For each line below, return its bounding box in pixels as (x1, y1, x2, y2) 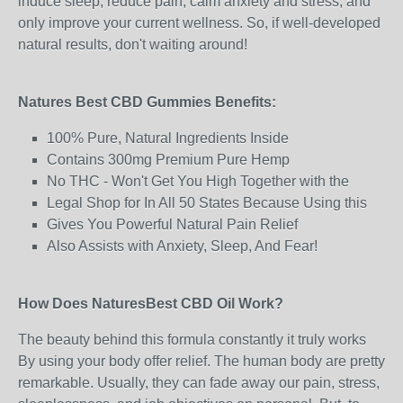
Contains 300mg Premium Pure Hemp (47, 152, 290, 167)
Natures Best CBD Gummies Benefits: (18, 94, 276, 110)
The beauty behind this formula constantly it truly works (18, 332, 366, 347)
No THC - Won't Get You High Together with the (47, 174, 349, 189)
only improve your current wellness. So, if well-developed (18, 15, 381, 31)
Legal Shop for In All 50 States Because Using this (47, 195, 367, 210)
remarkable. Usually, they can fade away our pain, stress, (18, 375, 380, 390)
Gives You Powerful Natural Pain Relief (47, 217, 298, 232)
